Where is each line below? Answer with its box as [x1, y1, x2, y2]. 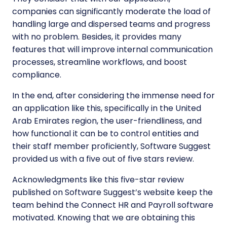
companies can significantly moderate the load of [12, 6, 211, 18]
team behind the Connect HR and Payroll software [12, 199, 213, 211]
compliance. [12, 69, 61, 81]
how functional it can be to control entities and [12, 128, 199, 140]
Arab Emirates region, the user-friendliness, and [12, 115, 202, 127]
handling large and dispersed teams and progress [12, 18, 210, 30]
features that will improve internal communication [12, 44, 213, 56]
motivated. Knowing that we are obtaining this [12, 212, 195, 224]
